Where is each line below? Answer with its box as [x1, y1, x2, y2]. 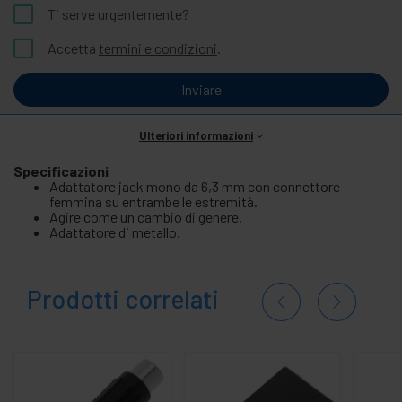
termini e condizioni [99, 39, 217, 57]
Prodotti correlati [27, 283, 219, 314]
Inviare [180, 80, 222, 98]
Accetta [48, 39, 99, 57]
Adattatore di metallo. [49, 223, 180, 240]
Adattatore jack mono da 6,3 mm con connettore [49, 177, 340, 195]
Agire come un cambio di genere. [49, 207, 242, 225]
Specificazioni [13, 162, 109, 179]
